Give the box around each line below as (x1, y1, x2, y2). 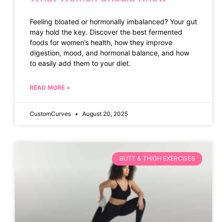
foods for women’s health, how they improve (30, 38, 172, 47)
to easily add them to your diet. (30, 59, 131, 68)
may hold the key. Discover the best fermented (30, 28, 182, 37)
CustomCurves (30, 110, 72, 118)
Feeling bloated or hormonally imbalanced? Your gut (30, 17, 197, 26)
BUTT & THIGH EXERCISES (119, 155, 195, 163)
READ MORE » (30, 84, 70, 92)
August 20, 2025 (81, 110, 128, 118)
